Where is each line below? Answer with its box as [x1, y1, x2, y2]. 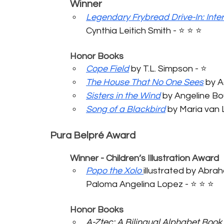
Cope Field [86, 63, 129, 73]
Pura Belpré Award [50, 130, 135, 140]
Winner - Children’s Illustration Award [70, 153, 219, 163]
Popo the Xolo [86, 165, 141, 175]
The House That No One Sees [86, 77, 203, 87]
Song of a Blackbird [86, 104, 165, 114]
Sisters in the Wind [86, 90, 160, 100]
